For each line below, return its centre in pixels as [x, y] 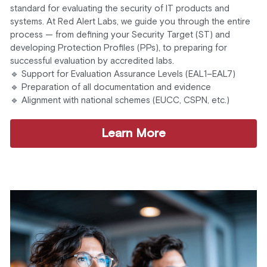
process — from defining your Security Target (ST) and [120, 35]
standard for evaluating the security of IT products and [119, 9]
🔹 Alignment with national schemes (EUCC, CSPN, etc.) [119, 101]
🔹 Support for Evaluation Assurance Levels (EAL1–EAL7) [122, 74]
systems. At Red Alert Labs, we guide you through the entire [130, 22]
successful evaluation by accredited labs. [92, 61]
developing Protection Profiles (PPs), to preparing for [118, 48]
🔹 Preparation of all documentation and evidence [110, 88]
